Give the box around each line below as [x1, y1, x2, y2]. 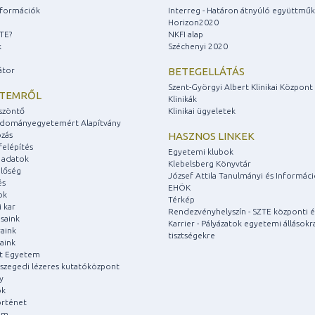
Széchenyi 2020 [168, 41, 228, 51]
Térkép [168, 194, 195, 204]
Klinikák [168, 94, 197, 103]
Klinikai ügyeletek [168, 105, 236, 115]
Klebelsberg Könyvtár [168, 158, 251, 168]
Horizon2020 [168, 17, 219, 27]
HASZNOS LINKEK [168, 129, 255, 142]
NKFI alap [168, 29, 203, 39]
